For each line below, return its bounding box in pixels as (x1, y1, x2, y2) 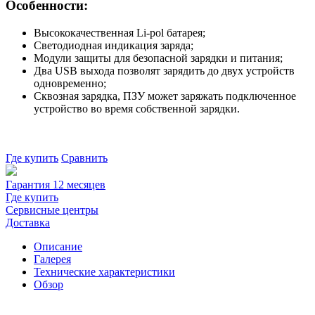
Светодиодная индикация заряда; (34, 39, 193, 52)
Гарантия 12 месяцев (6, 179, 105, 191)
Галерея (34, 253, 71, 266)
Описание (34, 240, 82, 253)
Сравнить (61, 152, 108, 165)
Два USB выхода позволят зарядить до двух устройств (34, 65, 295, 77)
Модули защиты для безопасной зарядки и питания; (34, 52, 283, 65)
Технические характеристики (34, 266, 175, 278)
